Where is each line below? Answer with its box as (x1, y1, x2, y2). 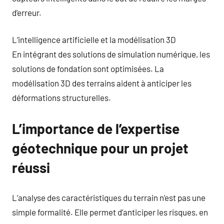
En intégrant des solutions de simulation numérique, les (12, 49, 210, 59)
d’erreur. (12, 7, 41, 17)
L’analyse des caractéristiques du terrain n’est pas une (12, 192, 205, 202)
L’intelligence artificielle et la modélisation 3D (12, 34, 176, 44)
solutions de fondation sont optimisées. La (12, 63, 164, 73)
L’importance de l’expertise (12, 120, 179, 137)
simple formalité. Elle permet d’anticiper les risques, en (12, 206, 208, 217)
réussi (12, 159, 50, 176)
